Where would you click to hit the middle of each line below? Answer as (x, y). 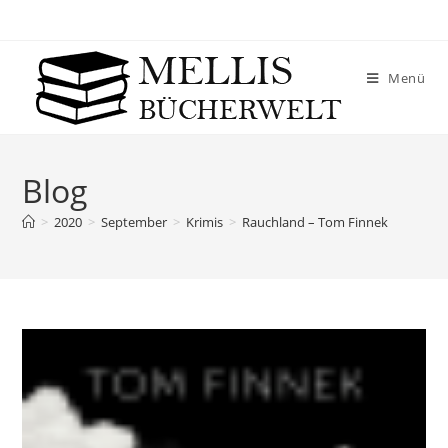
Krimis (205, 222)
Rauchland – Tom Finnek (315, 222)
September (134, 222)
